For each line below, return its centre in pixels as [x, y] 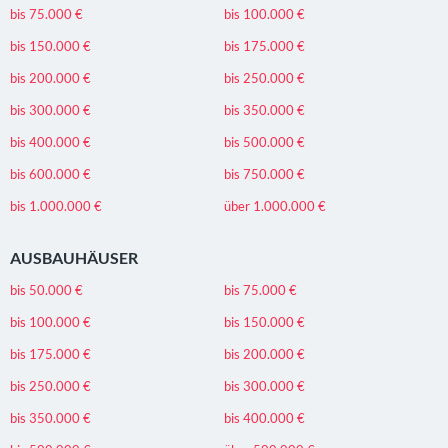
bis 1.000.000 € [56, 206]
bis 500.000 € [264, 142]
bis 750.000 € [264, 174]
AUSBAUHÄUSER [74, 258]
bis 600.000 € [50, 174]
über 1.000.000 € [275, 206]
